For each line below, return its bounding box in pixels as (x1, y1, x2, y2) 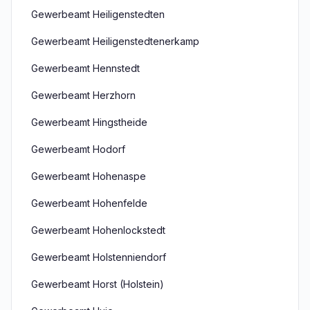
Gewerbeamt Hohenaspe (31, 170, 146, 182)
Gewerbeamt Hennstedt (31, 62, 140, 74)
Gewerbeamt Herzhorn (31, 89, 136, 101)
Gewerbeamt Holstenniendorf (31, 251, 166, 263)
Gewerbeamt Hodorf (31, 143, 125, 155)
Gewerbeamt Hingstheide (31, 116, 147, 128)
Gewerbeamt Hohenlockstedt (31, 224, 165, 236)
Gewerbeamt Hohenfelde (31, 197, 147, 209)
